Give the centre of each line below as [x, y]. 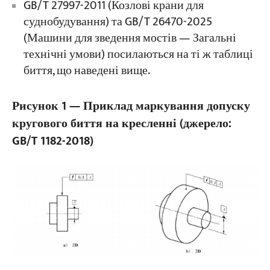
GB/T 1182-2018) [52, 141]
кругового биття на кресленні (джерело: [121, 124]
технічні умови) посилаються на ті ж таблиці [138, 54]
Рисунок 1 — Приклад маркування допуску [131, 106]
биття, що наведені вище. [86, 71]
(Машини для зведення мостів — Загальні [130, 38]
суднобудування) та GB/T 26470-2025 [118, 22]
